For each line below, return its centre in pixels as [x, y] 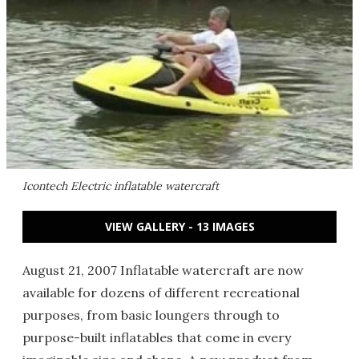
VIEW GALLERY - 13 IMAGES [179, 226]
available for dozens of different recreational [161, 292]
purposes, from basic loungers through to [151, 315]
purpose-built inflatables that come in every [157, 337]
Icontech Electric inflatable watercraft [121, 186]
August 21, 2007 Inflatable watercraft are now [163, 270]
